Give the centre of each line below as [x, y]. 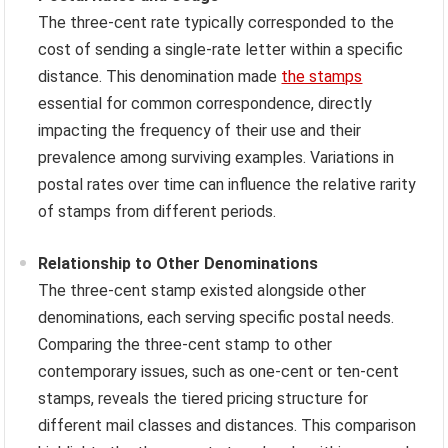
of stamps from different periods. [157, 212]
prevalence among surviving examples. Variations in [216, 158]
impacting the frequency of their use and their [200, 131]
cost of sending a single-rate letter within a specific [221, 50]
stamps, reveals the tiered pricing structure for [203, 399]
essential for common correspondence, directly [205, 104]
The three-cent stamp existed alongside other [202, 291]
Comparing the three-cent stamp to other [185, 345]
